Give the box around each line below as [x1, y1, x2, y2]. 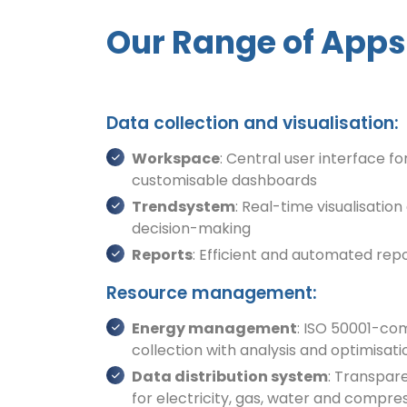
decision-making [132, 217, 251, 239]
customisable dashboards [132, 169, 317, 191]
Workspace [132, 147, 220, 169]
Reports [132, 243, 193, 265]
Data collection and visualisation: [106, 111, 399, 136]
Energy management [132, 317, 297, 339]
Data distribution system [132, 365, 328, 387]
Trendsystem [132, 195, 235, 217]
